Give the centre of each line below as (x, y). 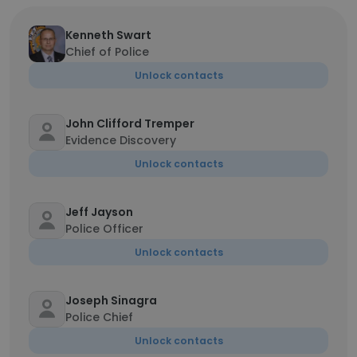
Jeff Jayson (99, 212)
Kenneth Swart (108, 35)
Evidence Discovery (121, 140)
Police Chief (99, 317)
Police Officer (104, 229)
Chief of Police (107, 52)
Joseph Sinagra (111, 300)
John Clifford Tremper (130, 124)
